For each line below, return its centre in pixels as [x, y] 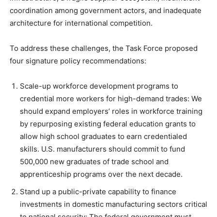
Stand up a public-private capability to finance [98, 192]
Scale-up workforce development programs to [99, 86]
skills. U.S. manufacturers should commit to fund [102, 149]
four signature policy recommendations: [78, 61]
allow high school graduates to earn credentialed [103, 137]
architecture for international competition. [81, 23]
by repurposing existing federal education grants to [108, 124]
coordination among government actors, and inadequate [106, 11]
